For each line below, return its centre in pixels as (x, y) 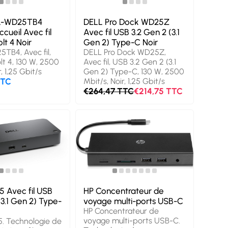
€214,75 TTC (159, 91)
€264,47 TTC (109, 91)
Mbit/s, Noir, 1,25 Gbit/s (124, 81)
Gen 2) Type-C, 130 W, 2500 (134, 72)
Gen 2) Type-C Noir (121, 42)
